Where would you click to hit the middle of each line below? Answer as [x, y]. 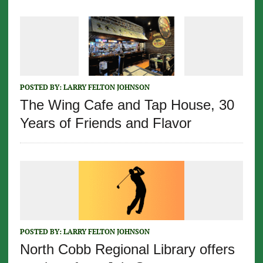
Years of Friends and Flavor [105, 123]
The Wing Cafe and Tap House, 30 [127, 104]
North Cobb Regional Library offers [127, 249]
